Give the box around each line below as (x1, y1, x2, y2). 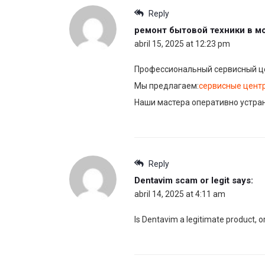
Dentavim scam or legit (134, 175, 230, 186)
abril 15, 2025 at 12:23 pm (134, 39, 230, 49)
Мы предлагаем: (134, 81, 199, 91)
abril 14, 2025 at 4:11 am (134, 189, 225, 199)
